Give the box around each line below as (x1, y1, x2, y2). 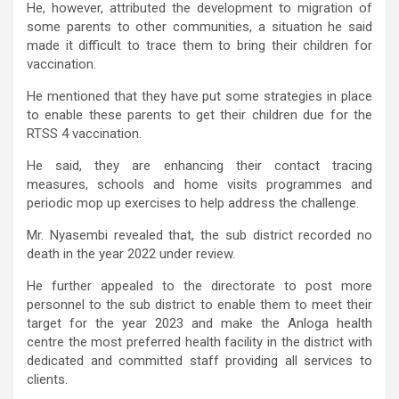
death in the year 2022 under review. (27, 246, 235, 263)
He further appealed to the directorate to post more (27, 278, 372, 295)
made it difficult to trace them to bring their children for (27, 37, 372, 54)
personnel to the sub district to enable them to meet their (27, 297, 372, 313)
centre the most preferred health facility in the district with (27, 334, 372, 351)
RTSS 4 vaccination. (27, 126, 142, 142)
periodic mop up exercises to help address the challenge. (27, 195, 359, 212)
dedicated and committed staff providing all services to (27, 353, 372, 370)
